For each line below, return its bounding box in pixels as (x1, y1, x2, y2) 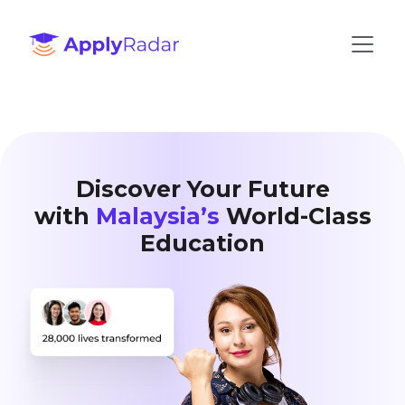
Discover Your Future (75, 175, 330, 202)
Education (140, 230, 265, 257)
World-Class (219, 202, 372, 230)
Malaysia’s (95, 202, 220, 230)
